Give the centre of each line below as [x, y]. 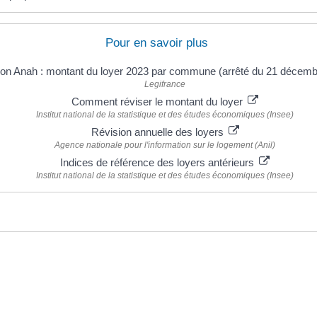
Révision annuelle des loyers [158, 132]
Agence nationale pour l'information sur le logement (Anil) [165, 145]
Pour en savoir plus [157, 43]
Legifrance [165, 85]
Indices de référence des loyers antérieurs [158, 163]
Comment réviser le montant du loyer [158, 102]
